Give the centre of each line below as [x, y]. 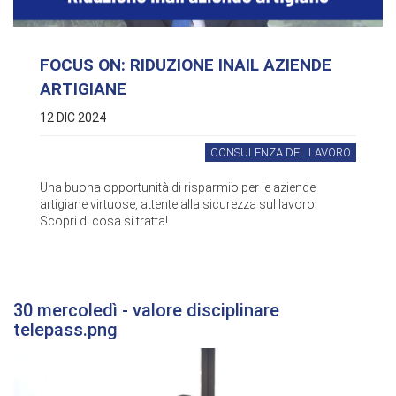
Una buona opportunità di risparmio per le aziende [178, 188]
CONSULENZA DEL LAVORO [281, 153]
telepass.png [65, 330]
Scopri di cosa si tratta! [104, 221]
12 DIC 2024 [73, 118]
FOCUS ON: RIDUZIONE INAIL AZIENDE [186, 65]
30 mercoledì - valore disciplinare [146, 311]
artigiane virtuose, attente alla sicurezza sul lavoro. [179, 205]
